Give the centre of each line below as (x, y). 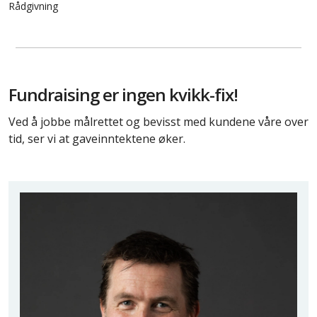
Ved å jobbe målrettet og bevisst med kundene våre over (158, 121)
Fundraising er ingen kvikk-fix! (123, 94)
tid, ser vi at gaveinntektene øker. (97, 138)
